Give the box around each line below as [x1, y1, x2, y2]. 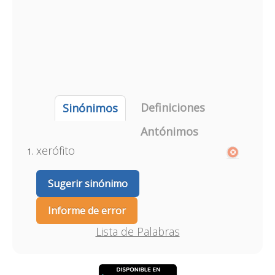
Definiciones [140, 100, 205, 115]
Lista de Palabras [95, 224, 180, 239]
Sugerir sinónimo [47, 177, 128, 190]
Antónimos [140, 124, 198, 139]
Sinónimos [62, 101, 118, 115]
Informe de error [47, 204, 126, 217]
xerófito [36, 143, 75, 158]
